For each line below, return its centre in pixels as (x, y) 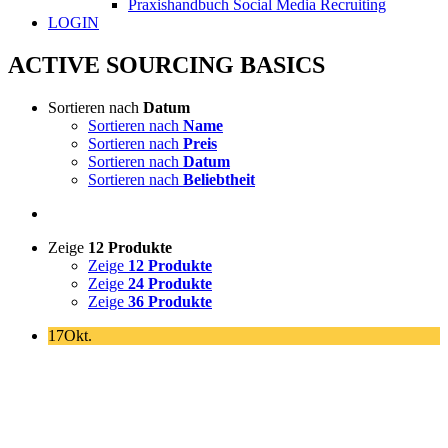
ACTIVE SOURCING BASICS (166, 64)
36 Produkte (170, 301)
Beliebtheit (219, 179)
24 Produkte (170, 283)
